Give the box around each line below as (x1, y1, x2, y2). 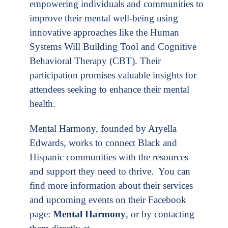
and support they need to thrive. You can (30, 165, 190, 177)
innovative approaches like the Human (30, 26, 179, 38)
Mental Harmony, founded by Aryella (30, 123, 177, 134)
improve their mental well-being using (30, 12, 178, 23)
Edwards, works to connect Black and (30, 137, 177, 148)
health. (30, 98, 55, 109)
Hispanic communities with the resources (30, 151, 188, 162)
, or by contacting (126, 208, 194, 219)
